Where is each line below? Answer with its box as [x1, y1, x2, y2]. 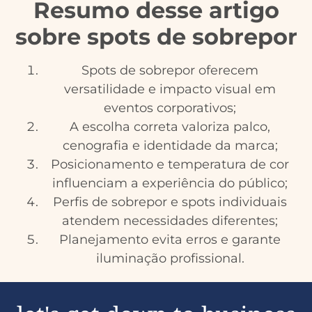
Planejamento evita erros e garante [59, 231, 281, 247]
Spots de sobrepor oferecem [81, 62, 258, 78]
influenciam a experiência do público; [52, 175, 288, 191]
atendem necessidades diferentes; [62, 212, 278, 228]
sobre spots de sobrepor [15, 22, 297, 50]
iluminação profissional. [95, 250, 244, 266]
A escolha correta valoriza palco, [70, 118, 270, 134]
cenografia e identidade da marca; [62, 137, 278, 153]
